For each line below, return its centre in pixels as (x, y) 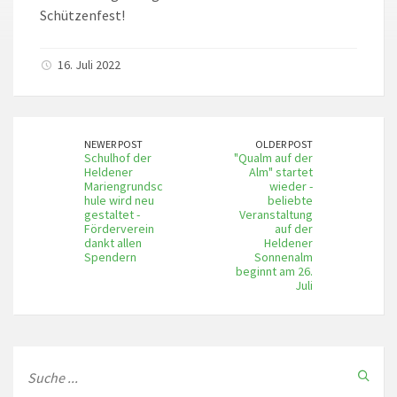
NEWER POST (113, 144)
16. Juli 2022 (89, 65)
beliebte (290, 201)
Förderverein (119, 229)
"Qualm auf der (273, 158)
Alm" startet (281, 172)
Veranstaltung (276, 215)
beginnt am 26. (274, 272)
